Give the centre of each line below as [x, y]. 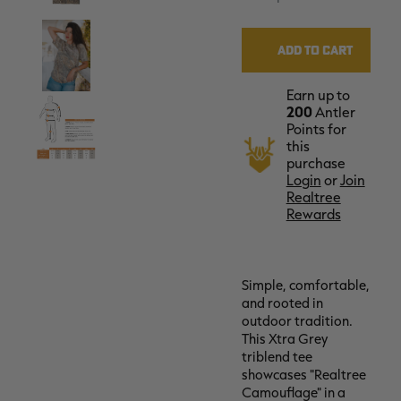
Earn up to [318, 95]
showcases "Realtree [303, 375]
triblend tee [277, 357]
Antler [333, 112]
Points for [316, 129]
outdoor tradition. [297, 321]
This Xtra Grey [284, 339]
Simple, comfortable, [305, 286]
